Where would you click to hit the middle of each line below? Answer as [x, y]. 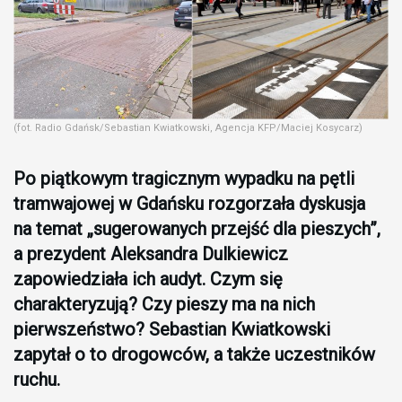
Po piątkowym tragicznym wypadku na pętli [184, 179]
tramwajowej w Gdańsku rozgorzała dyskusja [189, 204]
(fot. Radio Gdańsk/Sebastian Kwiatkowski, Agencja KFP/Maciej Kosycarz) [188, 128]
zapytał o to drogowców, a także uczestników [194, 355]
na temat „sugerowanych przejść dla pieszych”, [197, 229]
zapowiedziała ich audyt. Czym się [148, 280]
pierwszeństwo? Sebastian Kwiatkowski [172, 330]
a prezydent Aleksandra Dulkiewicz [151, 254]
